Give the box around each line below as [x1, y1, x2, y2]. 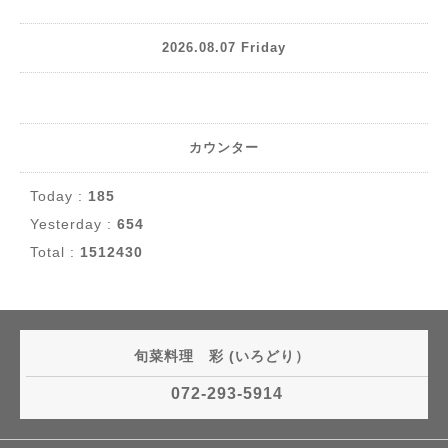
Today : [30, 187, 88, 204]
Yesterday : [30, 215, 117, 232]
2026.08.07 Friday [162, 40, 286, 56]
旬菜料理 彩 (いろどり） [133, 347, 315, 364]
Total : [30, 243, 80, 260]
